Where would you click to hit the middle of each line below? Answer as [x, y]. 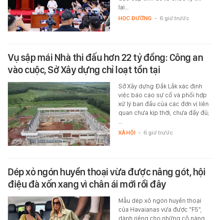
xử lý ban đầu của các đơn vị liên [163, 104]
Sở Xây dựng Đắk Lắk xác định [160, 86]
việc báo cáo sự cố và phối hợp [162, 95]
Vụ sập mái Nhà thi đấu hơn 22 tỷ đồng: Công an [105, 58]
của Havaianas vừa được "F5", [160, 210]
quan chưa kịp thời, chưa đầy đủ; [164, 113]
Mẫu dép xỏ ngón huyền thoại [160, 201]
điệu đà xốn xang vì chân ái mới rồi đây [87, 184]
